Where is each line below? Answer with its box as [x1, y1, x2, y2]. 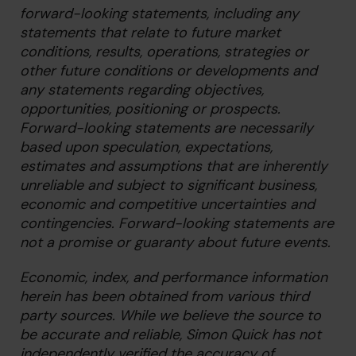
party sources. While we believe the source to [20, 306, 321, 325]
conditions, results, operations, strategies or [20, 42, 308, 61]
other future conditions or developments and [20, 61, 317, 80]
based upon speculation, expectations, [20, 137, 273, 157]
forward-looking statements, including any [20, 4, 299, 23]
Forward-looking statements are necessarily [20, 118, 313, 137]
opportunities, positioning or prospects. [20, 99, 281, 118]
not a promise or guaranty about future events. [20, 233, 331, 252]
